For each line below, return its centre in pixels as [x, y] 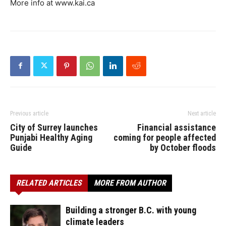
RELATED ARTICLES [49, 183]
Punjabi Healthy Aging [51, 137]
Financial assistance [177, 127]
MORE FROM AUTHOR [130, 183]
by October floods [183, 147]
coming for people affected [165, 137]
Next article [202, 113]
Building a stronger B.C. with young [131, 210]
